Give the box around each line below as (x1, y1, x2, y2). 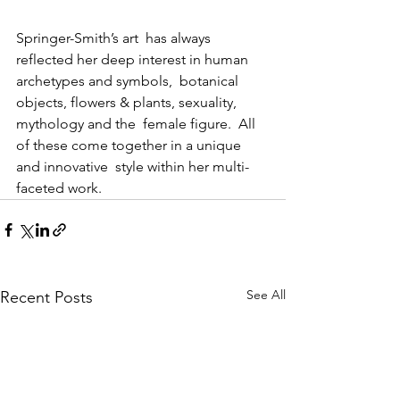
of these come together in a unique (16, 137, 245, 154)
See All (246, 287, 286, 304)
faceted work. (16, 179, 102, 197)
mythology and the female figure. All (16, 115, 259, 133)
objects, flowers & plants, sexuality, (16, 94, 240, 112)
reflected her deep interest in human (16, 51, 252, 69)
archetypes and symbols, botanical (16, 72, 242, 90)
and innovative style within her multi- (16, 158, 249, 176)
